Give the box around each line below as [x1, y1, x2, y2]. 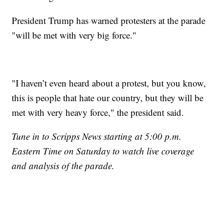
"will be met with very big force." [12, 28, 137, 41]
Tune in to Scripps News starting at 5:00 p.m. [12, 130, 182, 142]
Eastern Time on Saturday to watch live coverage [12, 144, 195, 157]
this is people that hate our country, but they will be [12, 91, 204, 104]
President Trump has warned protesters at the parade [12, 14, 206, 26]
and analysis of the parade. [12, 159, 115, 172]
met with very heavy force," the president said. [12, 106, 184, 118]
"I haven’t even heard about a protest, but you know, [12, 76, 206, 89]
